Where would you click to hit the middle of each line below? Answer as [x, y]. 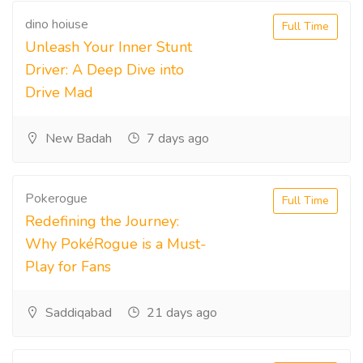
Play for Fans [68, 267]
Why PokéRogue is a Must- [116, 244]
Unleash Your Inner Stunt [109, 47]
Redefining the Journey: [102, 221]
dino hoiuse [57, 24]
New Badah [77, 139]
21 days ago [180, 313]
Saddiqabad [77, 313]
